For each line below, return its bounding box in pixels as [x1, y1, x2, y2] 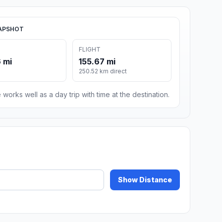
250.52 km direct [79, 67, 127, 75]
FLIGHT [79, 46, 101, 53]
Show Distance [118, 175, 172, 184]
